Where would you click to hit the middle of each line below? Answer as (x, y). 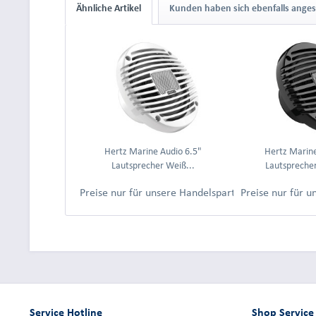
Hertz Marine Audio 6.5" (153, 151)
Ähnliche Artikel (109, 8)
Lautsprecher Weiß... (153, 165)
